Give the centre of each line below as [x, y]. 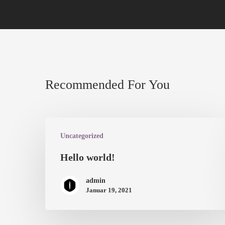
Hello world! [88, 157]
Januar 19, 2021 [109, 190]
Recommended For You [107, 85]
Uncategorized [82, 136]
